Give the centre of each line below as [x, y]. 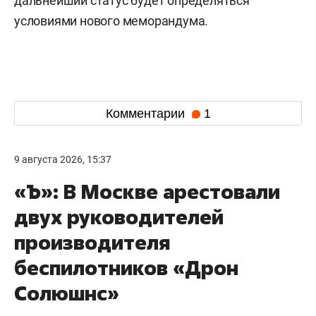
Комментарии [147, 113]
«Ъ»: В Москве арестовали [147, 192]
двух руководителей [119, 217]
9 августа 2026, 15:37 [63, 160]
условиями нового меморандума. [111, 21]
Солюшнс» [67, 293]
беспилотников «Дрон [126, 268]
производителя [92, 243]
